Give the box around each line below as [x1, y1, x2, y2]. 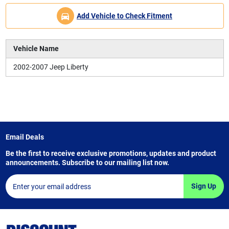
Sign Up [191, 182, 216, 191]
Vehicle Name [13, 44, 59, 53]
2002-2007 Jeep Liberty [13, 63, 88, 72]
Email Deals [5, 133, 44, 142]
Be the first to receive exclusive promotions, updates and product [5, 149, 216, 158]
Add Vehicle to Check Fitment [77, 11, 172, 20]
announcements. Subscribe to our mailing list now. [5, 158, 169, 167]
